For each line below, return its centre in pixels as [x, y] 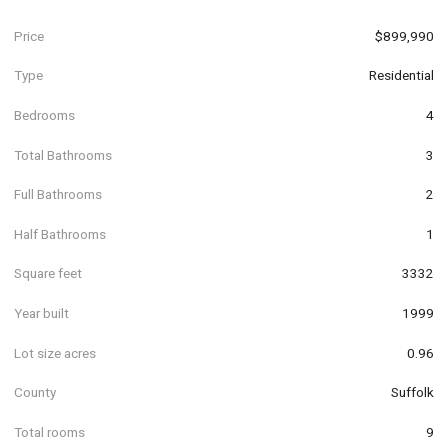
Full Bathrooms [58, 194]
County [35, 392]
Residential [401, 75]
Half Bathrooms [60, 233]
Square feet [48, 273]
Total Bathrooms [63, 154]
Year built [41, 312]
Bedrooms [44, 114]
